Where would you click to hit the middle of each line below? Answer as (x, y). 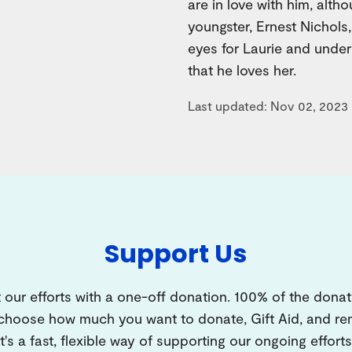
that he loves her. (242, 70)
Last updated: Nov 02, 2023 (268, 105)
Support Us (176, 253)
